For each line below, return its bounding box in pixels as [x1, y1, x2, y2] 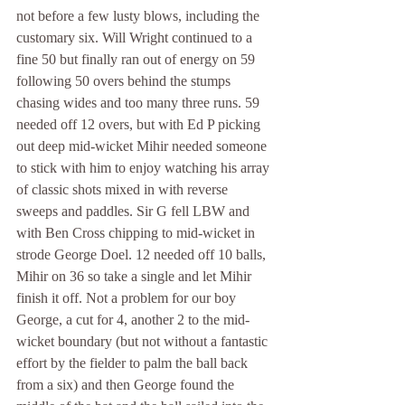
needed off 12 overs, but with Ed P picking [16, 117, 264, 132]
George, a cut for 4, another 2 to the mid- [16, 312, 250, 327]
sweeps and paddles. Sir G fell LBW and [16, 203, 253, 219]
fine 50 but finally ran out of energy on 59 [16, 52, 259, 67]
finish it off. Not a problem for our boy [16, 290, 240, 306]
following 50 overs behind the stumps [16, 73, 234, 89]
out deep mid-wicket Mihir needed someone [16, 138, 270, 154]
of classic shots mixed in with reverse [16, 182, 231, 197]
